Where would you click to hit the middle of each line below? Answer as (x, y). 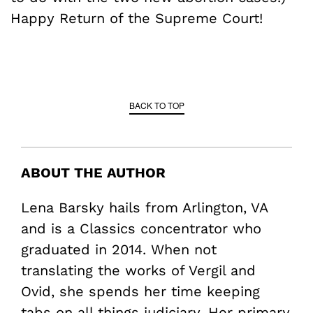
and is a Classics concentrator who (141, 228)
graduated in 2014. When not (119, 249)
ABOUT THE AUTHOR (93, 172)
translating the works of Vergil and (138, 270)
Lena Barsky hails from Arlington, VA (144, 207)
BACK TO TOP (156, 105)
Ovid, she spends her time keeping (140, 291)
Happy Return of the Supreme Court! (137, 18)
